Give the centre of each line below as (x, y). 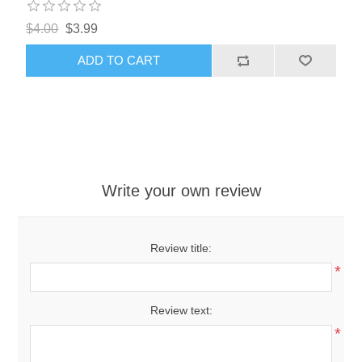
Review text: (181, 310)
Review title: (181, 248)
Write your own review (181, 190)
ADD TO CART (119, 61)
